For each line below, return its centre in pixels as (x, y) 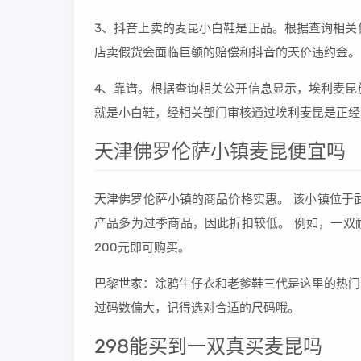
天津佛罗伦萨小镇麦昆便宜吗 (220, 151)
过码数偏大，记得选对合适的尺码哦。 (197, 308)
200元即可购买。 (142, 247)
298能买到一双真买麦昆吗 (208, 346)
